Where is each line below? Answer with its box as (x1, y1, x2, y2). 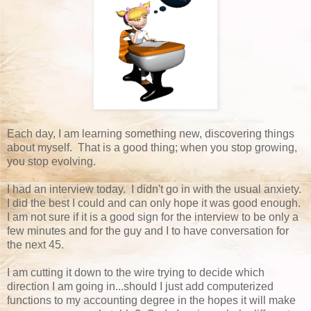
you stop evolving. (7, 155, 96, 167)
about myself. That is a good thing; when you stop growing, (7, 141, 297, 153)
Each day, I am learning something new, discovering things (7, 127, 294, 140)
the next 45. (7, 238, 67, 251)
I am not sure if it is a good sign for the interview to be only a (7, 210, 299, 223)
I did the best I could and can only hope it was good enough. (7, 196, 303, 209)
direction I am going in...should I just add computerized (7, 280, 274, 292)
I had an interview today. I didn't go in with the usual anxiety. (7, 183, 304, 195)
